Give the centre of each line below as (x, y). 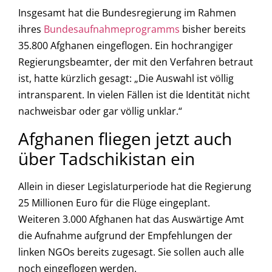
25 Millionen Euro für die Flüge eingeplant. (114, 202)
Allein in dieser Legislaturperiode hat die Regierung (135, 186)
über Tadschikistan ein (107, 158)
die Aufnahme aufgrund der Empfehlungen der (125, 235)
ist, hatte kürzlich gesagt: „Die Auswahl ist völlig (126, 79)
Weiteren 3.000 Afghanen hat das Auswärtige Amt (131, 219)
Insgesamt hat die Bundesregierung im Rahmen (127, 13)
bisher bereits (213, 29)
